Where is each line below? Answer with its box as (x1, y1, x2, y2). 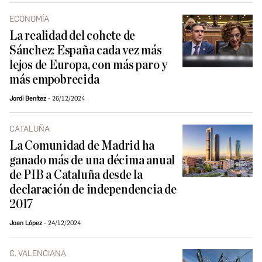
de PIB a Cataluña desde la (9, 168, 143, 182)
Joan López (9, 219, 42, 227)
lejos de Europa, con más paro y (9, 58, 167, 73)
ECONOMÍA (9, 14, 49, 25)
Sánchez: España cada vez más (9, 44, 162, 58)
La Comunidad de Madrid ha (9, 139, 155, 153)
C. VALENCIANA (9, 249, 66, 259)
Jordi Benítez (9, 95, 46, 103)
